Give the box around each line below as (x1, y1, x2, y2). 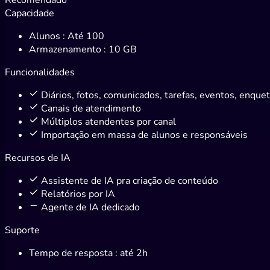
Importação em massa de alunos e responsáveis (41, 128, 248, 142)
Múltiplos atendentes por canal (41, 115, 176, 128)
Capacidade (5, 6, 54, 20)
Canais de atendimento (41, 101, 141, 115)
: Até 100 (63, 29, 104, 43)
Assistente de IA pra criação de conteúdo (41, 174, 218, 187)
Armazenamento (29, 42, 104, 56)
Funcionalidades (5, 65, 75, 79)
